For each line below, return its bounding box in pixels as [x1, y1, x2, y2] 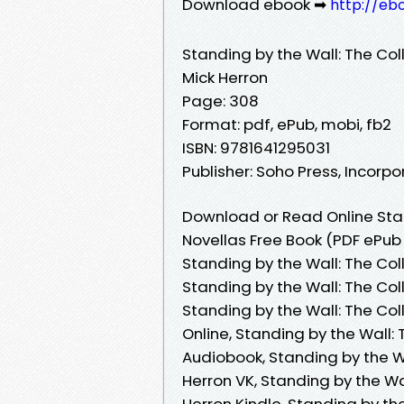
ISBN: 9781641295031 [182, 136, 330, 159]
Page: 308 [182, 89, 259, 112]
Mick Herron [182, 66, 268, 88]
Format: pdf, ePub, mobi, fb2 [182, 113, 391, 135]
